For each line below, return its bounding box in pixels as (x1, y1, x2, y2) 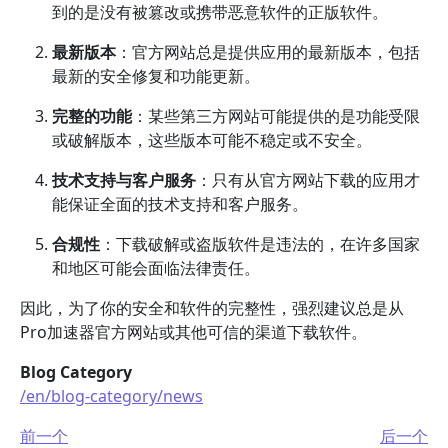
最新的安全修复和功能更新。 (52, 65, 260, 87)
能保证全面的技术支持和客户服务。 (52, 193, 308, 215)
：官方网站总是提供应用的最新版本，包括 (116, 41, 420, 63)
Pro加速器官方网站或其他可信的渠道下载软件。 (20, 321, 367, 343)
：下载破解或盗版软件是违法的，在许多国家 (100, 233, 420, 255)
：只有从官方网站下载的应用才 (196, 169, 420, 191)
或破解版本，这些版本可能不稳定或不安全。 (52, 129, 372, 151)
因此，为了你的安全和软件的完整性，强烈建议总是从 (20, 297, 404, 319)
